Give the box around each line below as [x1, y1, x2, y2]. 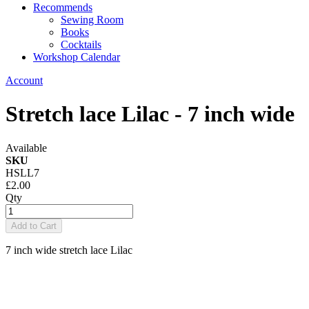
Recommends [33, 1, 92, 13]
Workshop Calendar [33, 51, 120, 63]
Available [6, 141, 47, 154]
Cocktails [61, 39, 101, 50]
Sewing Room [61, 14, 123, 26]
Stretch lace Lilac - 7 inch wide [6, 101, 295, 127]
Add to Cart [11, 220, 57, 231]
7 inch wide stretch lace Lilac [6, 243, 132, 256]
